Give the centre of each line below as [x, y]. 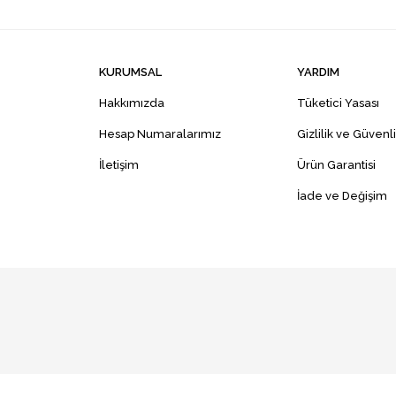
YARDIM [318, 72]
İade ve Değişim [342, 196]
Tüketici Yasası [338, 103]
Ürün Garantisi [336, 165]
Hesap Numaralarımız [160, 134]
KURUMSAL [130, 72]
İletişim [119, 165]
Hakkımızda [132, 103]
